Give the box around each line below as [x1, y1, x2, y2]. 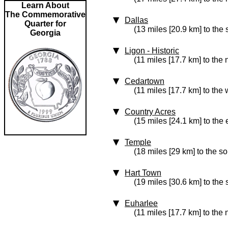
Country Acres [125, 107, 176, 116]
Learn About [21, 1, 69, 10]
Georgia [30, 28, 61, 37]
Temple [125, 138, 151, 147]
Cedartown [125, 77, 164, 85]
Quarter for [24, 19, 66, 28]
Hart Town [125, 168, 161, 177]
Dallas [125, 16, 148, 24]
